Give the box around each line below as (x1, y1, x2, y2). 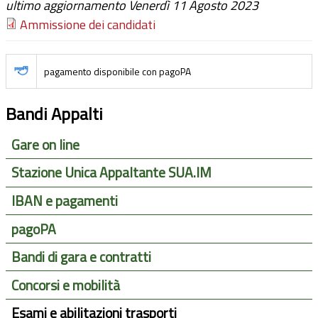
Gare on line (11, 133, 79, 155)
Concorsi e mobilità (11, 274, 120, 296)
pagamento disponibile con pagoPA (44, 64, 191, 79)
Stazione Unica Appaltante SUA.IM (11, 162, 212, 184)
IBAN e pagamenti (11, 190, 118, 212)
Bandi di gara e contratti (11, 246, 151, 268)
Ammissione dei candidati (20, 15, 155, 35)
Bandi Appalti (6, 101, 103, 127)
